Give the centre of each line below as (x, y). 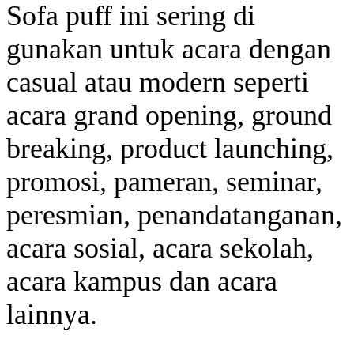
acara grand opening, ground (169, 115)
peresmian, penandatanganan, (174, 215)
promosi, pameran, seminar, (164, 181)
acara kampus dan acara (142, 281)
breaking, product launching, (170, 148)
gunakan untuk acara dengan (169, 49)
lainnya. (52, 314)
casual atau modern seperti (158, 82)
